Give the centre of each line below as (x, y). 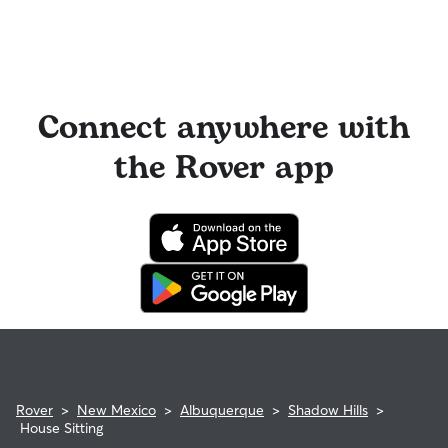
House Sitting (61, 428)
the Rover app (224, 168)
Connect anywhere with (224, 128)
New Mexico (116, 410)
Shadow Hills (328, 410)
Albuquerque (222, 410)
